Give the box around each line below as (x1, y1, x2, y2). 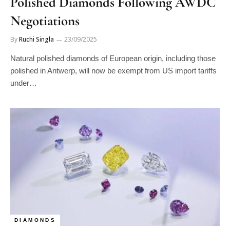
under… (10, 79, 37, 87)
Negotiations (10, 12, 80, 29)
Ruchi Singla (19, 35, 54, 44)
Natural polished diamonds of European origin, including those (10, 54, 216, 63)
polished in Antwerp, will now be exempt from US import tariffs (10, 66, 217, 75)
